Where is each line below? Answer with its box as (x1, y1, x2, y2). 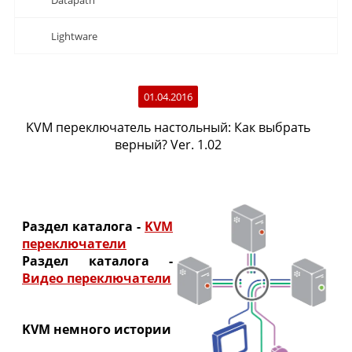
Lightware (51, 29, 97, 43)
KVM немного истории (22, 321, 171, 339)
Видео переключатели (22, 269, 171, 287)
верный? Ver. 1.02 (115, 136, 222, 153)
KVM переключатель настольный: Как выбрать (26, 119, 310, 136)
